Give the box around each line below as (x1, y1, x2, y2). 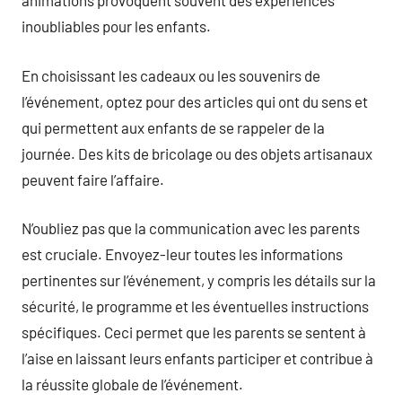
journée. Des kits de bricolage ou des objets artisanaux (22, 144, 372, 162)
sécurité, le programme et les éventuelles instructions (22, 297, 369, 315)
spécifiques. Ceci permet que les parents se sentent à (22, 323, 366, 341)
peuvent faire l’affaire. (22, 170, 164, 188)
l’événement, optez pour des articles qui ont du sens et (22, 92, 368, 110)
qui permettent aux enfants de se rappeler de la (22, 118, 325, 136)
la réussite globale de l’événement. (22, 375, 243, 393)
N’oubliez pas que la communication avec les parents (22, 219, 360, 237)
